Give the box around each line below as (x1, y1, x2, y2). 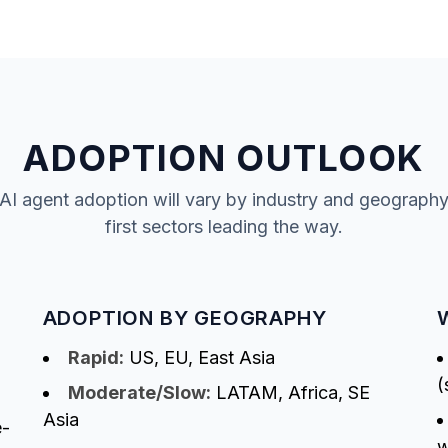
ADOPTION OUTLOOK (23, 136, 425, 181)
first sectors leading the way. (105, 216, 343, 238)
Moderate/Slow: (67, 382, 211, 404)
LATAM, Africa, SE (210, 382, 370, 404)
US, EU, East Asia (123, 347, 275, 369)
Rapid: (67, 347, 124, 369)
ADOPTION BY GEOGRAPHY (42, 306, 327, 331)
